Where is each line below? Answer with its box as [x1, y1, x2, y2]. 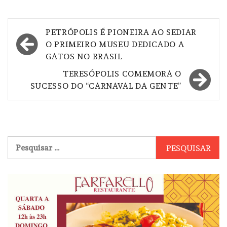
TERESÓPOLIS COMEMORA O [62, 69, 181, 79]
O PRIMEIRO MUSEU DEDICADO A [46, 40, 184, 50]
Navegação [13, 23, 88, 41]
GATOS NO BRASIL [46, 52, 122, 62]
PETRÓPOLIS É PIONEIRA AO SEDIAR [46, 27, 197, 37]
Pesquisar [7, 137, 44, 147]
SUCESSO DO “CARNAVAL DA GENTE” [30, 81, 181, 91]
